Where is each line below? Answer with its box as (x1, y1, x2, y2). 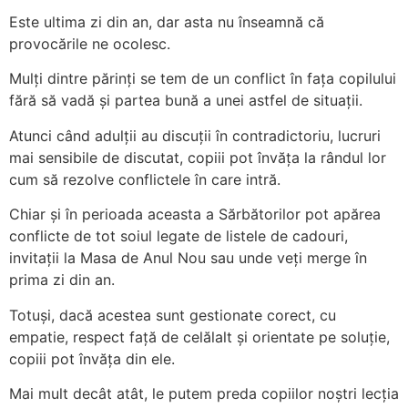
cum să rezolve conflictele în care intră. (9, 169, 280, 189)
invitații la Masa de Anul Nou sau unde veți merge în (9, 249, 367, 268)
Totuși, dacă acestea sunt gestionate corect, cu (9, 305, 336, 324)
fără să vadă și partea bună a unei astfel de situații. (9, 91, 362, 110)
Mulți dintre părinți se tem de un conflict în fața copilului (9, 69, 396, 88)
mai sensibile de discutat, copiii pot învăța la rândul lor (9, 148, 386, 167)
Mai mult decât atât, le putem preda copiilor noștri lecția (9, 383, 399, 403)
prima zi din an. (9, 270, 115, 290)
